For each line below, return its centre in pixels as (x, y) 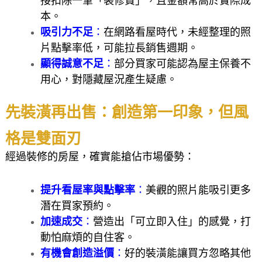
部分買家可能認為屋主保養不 (182, 64)
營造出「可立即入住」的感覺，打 (172, 222)
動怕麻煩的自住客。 (87, 238)
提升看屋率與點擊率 (87, 190)
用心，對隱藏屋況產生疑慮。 (108, 80)
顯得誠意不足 (72, 64)
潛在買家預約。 (77, 206)
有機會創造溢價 (77, 254)
